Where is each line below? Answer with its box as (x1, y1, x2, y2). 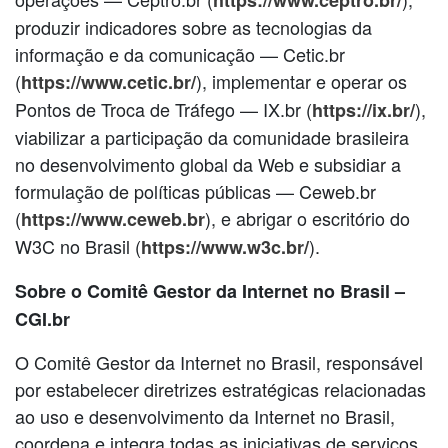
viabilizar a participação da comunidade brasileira (15, 123, 409, 150)
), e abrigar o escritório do (205, 204, 410, 231)
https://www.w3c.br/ (141, 233, 309, 260)
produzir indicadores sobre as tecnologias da (15, 13, 372, 40)
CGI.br (15, 305, 70, 332)
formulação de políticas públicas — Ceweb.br (15, 177, 376, 204)
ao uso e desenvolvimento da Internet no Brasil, (15, 402, 395, 429)
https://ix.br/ (312, 96, 415, 123)
